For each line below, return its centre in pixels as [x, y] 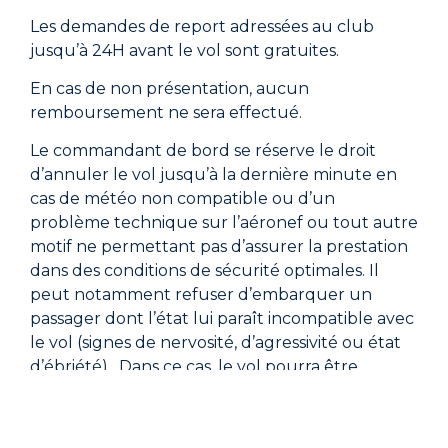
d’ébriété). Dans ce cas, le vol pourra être [194, 367]
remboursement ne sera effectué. [166, 113]
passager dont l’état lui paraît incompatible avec [222, 319]
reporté [61, 391]
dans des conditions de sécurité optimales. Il [204, 271]
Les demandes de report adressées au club [202, 26]
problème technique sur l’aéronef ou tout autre [224, 223]
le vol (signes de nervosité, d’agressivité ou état [215, 343]
